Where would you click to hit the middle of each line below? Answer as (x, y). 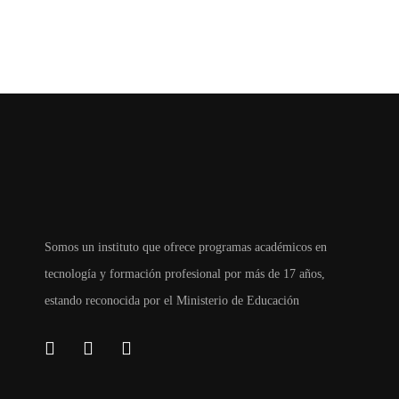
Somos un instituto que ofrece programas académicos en (186, 248)
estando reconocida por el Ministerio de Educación (172, 301)
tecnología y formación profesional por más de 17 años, (185, 274)
